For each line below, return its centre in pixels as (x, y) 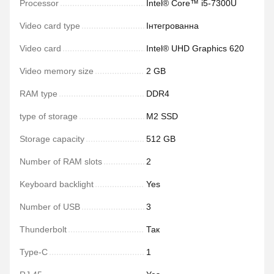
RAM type (39, 94)
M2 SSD (162, 116)
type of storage (49, 116)
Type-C (34, 252)
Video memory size (57, 71)
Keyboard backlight (57, 184)
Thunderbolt (43, 229)
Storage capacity (52, 139)
